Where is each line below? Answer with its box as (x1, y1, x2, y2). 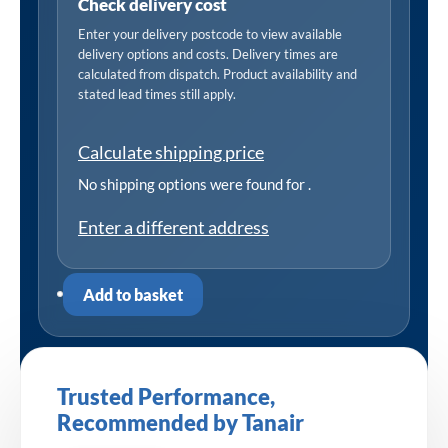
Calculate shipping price (78, 140, 264, 163)
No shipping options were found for (78, 174, 308, 193)
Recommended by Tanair (57, 409, 304, 436)
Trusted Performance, (57, 383, 275, 410)
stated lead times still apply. (78, 85, 236, 102)
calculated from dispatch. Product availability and (78, 65, 357, 82)
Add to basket (83, 284, 183, 304)
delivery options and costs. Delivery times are (78, 45, 338, 62)
